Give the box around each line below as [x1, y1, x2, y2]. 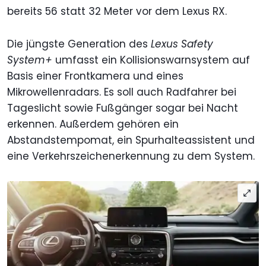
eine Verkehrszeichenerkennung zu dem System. [7, 148, 255, 163]
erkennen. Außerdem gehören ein [7, 116, 179, 131]
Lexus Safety [151, 36, 213, 51]
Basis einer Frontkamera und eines [7, 68, 183, 83]
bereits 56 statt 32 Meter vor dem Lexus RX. [7, 4, 227, 18]
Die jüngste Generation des [7, 36, 151, 51]
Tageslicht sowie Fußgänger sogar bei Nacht [7, 100, 238, 115]
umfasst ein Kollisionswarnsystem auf [52, 52, 250, 67]
